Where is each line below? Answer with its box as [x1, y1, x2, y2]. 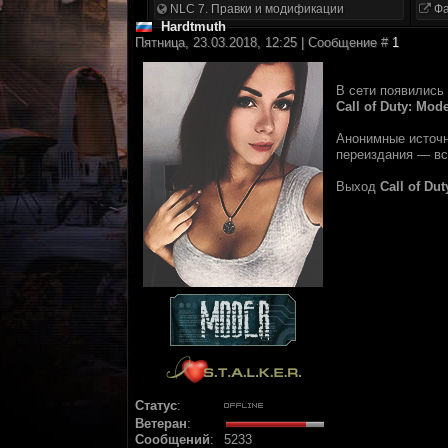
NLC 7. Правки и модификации [167, 2, 344, 16]
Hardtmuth [161, 19, 226, 34]
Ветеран [135, 416, 187, 431]
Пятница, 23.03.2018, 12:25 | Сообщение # [135, 35, 392, 50]
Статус [135, 398, 177, 413]
